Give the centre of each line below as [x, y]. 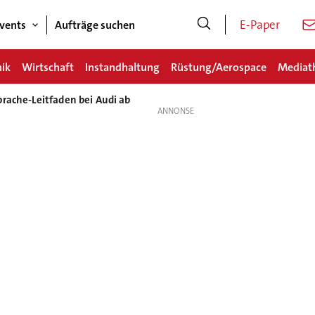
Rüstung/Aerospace [219, 67]
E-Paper [260, 25]
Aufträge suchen [95, 25]
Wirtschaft [48, 67]
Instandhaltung [122, 67]
